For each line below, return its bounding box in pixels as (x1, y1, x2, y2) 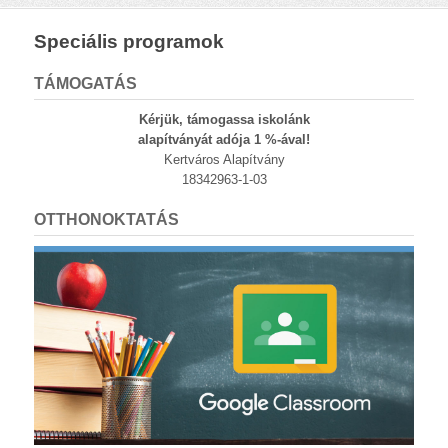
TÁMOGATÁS (34, 74, 137, 92)
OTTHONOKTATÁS (34, 210, 179, 228)
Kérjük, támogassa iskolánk (138, 111, 310, 127)
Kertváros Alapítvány (163, 151, 285, 167)
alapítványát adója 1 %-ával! (138, 131, 310, 147)
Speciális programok (34, 30, 224, 52)
